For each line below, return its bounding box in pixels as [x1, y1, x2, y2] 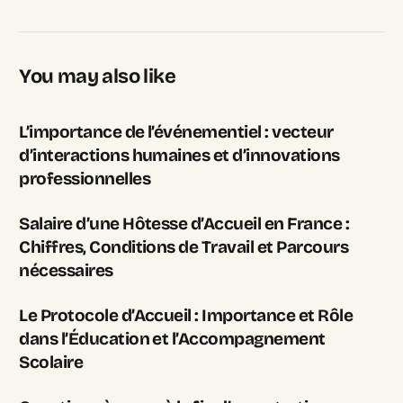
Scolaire [19, 351, 84, 372]
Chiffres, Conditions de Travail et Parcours [19, 236, 349, 257]
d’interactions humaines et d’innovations [19, 144, 340, 166]
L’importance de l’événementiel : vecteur [19, 121, 334, 142]
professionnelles [19, 167, 150, 189]
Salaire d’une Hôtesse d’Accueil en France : [19, 212, 350, 234]
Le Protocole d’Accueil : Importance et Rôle [19, 304, 354, 326]
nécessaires [19, 259, 113, 281]
